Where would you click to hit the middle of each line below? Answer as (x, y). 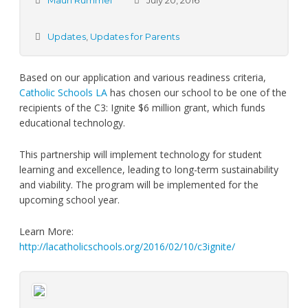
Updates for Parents (134, 36)
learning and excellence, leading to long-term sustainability (148, 169)
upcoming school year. (69, 200)
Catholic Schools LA (63, 92)
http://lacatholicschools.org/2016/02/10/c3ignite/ (127, 246)
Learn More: (46, 231)
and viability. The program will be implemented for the (139, 185)
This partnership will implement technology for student (140, 154)
